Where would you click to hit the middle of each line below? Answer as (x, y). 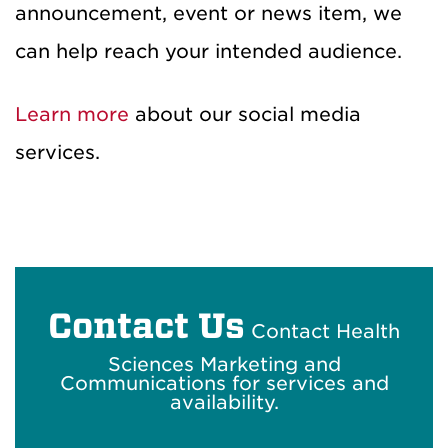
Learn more (72, 115)
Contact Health (322, 332)
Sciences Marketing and (224, 365)
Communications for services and (224, 384)
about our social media (245, 115)
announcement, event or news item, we (208, 14)
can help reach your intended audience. (208, 52)
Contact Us (146, 326)
